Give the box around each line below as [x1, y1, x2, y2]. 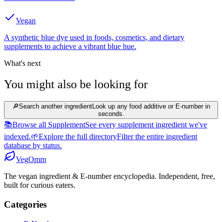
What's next [4, 59, 41, 68]
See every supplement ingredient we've [85, 120, 207, 129]
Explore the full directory [39, 132, 117, 141]
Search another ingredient [18, 103, 92, 111]
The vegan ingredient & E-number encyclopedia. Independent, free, [4, 172, 215, 181]
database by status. [4, 141, 62, 150]
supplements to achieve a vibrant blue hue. [4, 42, 136, 51]
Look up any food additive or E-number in [92, 103, 210, 111]
